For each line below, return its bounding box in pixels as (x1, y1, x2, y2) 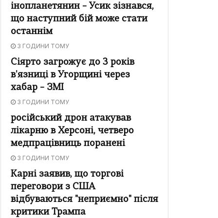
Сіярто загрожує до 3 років (11, 58, 134, 68)
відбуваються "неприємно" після (11, 195, 158, 205)
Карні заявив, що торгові (11, 170, 124, 180)
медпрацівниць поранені (11, 139, 125, 149)
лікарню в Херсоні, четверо (11, 127, 134, 136)
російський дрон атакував (11, 114, 131, 124)
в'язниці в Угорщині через (11, 71, 130, 80)
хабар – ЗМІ (11, 83, 64, 93)
